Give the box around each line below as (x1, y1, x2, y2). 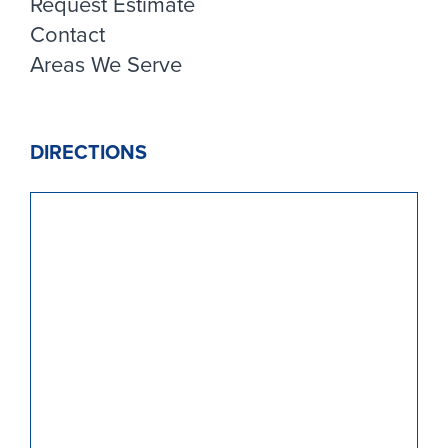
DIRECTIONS (30, 136, 147, 167)
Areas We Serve (30, 47, 182, 81)
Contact (30, 17, 105, 51)
